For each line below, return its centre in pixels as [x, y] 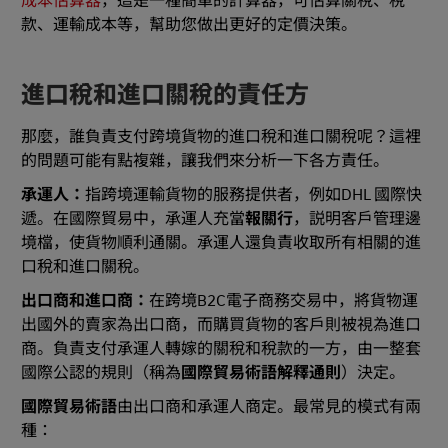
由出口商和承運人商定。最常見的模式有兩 [269, 407]
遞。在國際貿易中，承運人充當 [133, 219]
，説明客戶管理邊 [357, 219]
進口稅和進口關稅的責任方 [165, 95]
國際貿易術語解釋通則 [261, 373]
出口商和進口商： [85, 301]
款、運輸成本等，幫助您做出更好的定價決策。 [189, 24]
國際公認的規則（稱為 [101, 373]
